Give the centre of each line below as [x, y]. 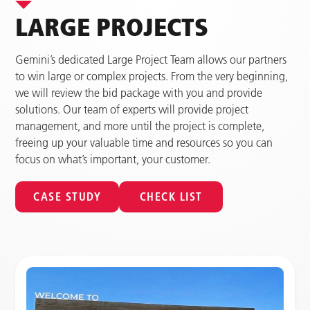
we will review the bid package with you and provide [139, 92]
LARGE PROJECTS [112, 26]
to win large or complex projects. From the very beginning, [152, 76]
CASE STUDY [67, 196]
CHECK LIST [171, 196]
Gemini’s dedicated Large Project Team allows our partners [151, 59]
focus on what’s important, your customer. [113, 159]
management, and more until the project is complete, [140, 126]
